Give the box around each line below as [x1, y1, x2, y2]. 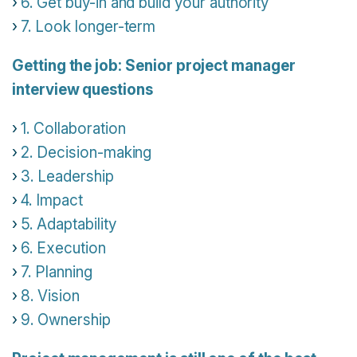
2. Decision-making [21, 143, 152, 163]
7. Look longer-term [21, 18, 156, 37]
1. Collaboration [21, 120, 126, 139]
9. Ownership [21, 311, 111, 330]
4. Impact [21, 191, 83, 210]
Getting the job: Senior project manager [12, 57, 296, 76]
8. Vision [21, 287, 80, 306]
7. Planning [21, 263, 92, 282]
